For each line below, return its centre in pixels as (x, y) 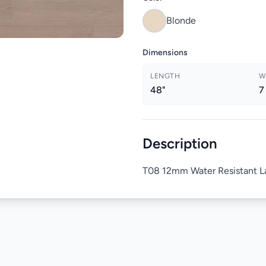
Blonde (181, 20)
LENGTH (165, 76)
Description (180, 143)
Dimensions (165, 53)
